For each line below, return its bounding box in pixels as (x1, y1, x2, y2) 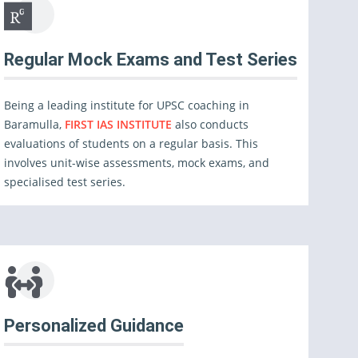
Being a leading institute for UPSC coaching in (4, 97, 250, 113)
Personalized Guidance (4, 316, 185, 336)
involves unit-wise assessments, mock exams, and (4, 155, 270, 170)
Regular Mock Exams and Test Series (4, 50, 298, 70)
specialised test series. (4, 174, 126, 189)
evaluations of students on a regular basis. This (4, 136, 259, 151)
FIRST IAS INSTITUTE (65, 117, 176, 132)
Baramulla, (4, 117, 66, 132)
